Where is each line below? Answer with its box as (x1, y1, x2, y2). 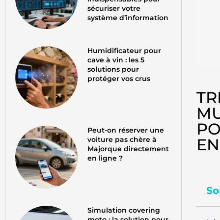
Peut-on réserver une (87, 126, 165, 135)
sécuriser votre (87, 4, 141, 13)
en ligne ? (87, 154, 123, 163)
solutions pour (87, 65, 139, 74)
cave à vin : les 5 (87, 55, 145, 65)
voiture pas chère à (87, 135, 157, 144)
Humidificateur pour (87, 46, 162, 55)
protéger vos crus (87, 74, 151, 83)
